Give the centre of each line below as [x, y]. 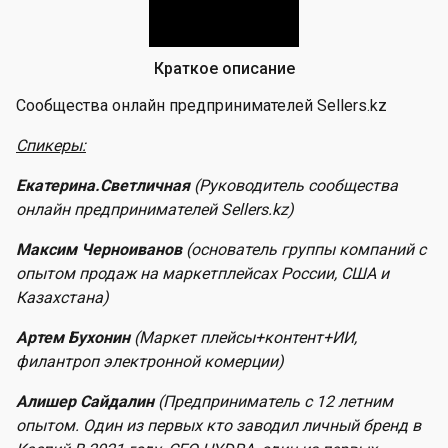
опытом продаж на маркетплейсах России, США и [202, 273]
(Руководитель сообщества [296, 185]
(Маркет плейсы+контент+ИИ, [245, 337]
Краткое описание [224, 68]
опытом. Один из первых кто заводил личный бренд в [218, 425]
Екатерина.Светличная [105, 185]
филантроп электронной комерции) [150, 361]
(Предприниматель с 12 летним [275, 401]
